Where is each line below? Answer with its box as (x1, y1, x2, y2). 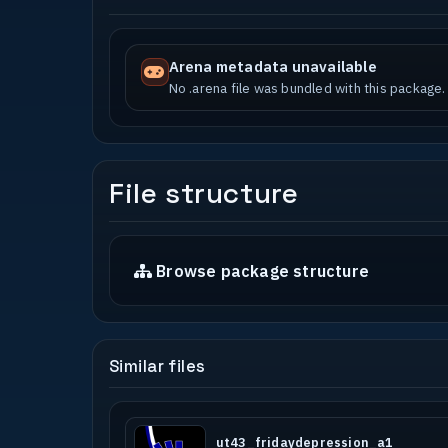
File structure (109, 175, 299, 212)
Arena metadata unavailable (168, 57, 377, 77)
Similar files (109, 355, 206, 378)
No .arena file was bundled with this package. (168, 79, 446, 98)
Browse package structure (156, 260, 369, 281)
